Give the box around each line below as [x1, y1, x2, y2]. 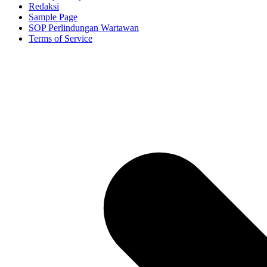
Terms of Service [29, 33, 92, 44]
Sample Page [29, 12, 77, 23]
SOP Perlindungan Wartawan [29, 23, 139, 33]
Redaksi [29, 1, 59, 12]
